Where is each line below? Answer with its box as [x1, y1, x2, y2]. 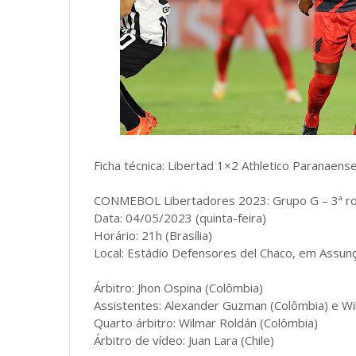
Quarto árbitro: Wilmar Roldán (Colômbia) [94, 315, 318, 331]
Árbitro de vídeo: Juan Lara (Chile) [94, 332, 274, 348]
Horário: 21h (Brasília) [94, 227, 212, 243]
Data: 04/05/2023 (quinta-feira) [94, 210, 266, 226]
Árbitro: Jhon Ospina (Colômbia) [94, 280, 263, 296]
